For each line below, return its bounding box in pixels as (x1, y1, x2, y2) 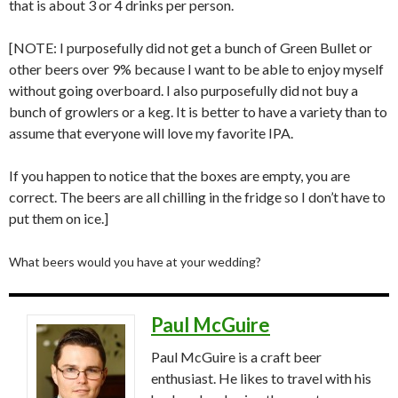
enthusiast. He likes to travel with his (151, 369, 371, 386)
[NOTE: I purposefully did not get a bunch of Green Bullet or (9, 38, 372, 56)
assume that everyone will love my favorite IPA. (9, 123, 293, 141)
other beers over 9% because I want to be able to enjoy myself (9, 60, 384, 77)
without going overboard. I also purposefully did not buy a (9, 81, 358, 99)
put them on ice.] (9, 209, 108, 227)
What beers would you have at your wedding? (9, 253, 264, 269)
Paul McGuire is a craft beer (151, 347, 322, 365)
